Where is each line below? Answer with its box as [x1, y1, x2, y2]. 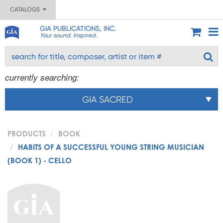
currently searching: [5, 71, 79, 83]
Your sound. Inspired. [39, 32, 97, 39]
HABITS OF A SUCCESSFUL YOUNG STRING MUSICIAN [18, 142, 204, 151]
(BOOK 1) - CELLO [7, 156, 72, 165]
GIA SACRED [82, 94, 133, 105]
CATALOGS [9, 6, 43, 13]
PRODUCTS [7, 129, 46, 138]
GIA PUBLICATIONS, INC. [39, 24, 116, 32]
